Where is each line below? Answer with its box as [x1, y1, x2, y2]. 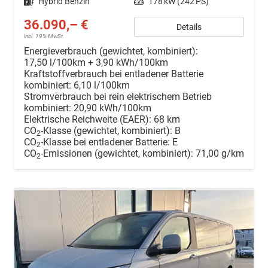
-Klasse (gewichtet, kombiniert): [41, 125, 172, 136]
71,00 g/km [196, 148, 244, 159]
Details [176, 22, 202, 32]
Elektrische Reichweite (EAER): [24, 114, 151, 125]
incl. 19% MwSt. [24, 33, 65, 39]
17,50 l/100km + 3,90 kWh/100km [24, 57, 168, 68]
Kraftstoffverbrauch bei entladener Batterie [24, 68, 203, 80]
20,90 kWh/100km [74, 102, 151, 114]
